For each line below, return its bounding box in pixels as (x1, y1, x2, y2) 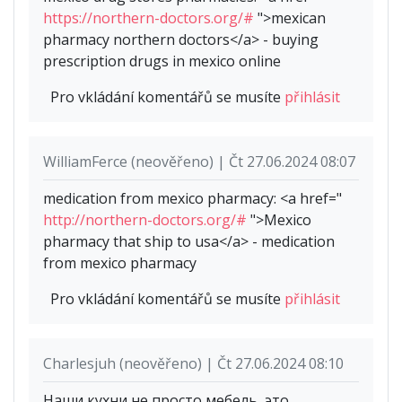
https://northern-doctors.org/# (43, 7, 254, 28)
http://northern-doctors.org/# (43, 209, 247, 230)
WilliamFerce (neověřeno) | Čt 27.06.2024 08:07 (43, 151, 355, 171)
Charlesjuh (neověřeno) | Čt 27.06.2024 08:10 (43, 353, 344, 373)
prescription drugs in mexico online (43, 50, 281, 71)
